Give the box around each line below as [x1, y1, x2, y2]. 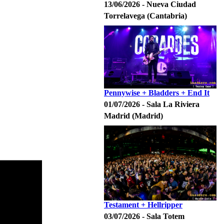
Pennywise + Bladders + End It [104, 88, 209, 97]
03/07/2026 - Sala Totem [104, 212, 184, 220]
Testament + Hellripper [104, 200, 182, 209]
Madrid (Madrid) [104, 111, 163, 120]
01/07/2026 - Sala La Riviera [104, 100, 199, 108]
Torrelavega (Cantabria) [104, 11, 187, 20]
